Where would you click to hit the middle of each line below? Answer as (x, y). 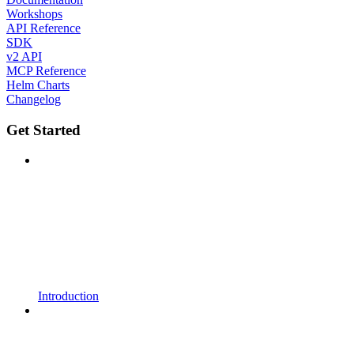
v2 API (24, 56)
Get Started (43, 130)
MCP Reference (46, 70)
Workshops (34, 13)
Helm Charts (38, 85)
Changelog (34, 99)
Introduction (68, 296)
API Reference (43, 28)
